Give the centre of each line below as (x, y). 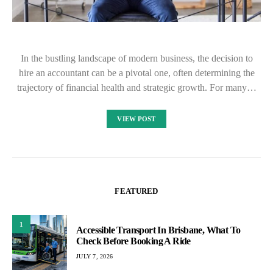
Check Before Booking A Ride (133, 241)
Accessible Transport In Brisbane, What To (158, 230)
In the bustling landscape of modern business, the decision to (136, 58)
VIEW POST (136, 119)
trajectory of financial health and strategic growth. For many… (136, 88)
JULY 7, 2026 (94, 256)
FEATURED (136, 191)
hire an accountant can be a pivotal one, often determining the (136, 73)
